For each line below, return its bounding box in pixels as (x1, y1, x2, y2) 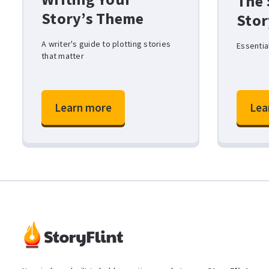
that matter (41, 50, 84, 61)
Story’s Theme (41, 8, 144, 28)
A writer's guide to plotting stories (41, 38, 171, 49)
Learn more (55, 100, 112, 115)
